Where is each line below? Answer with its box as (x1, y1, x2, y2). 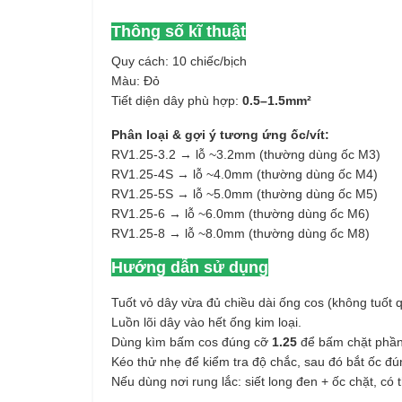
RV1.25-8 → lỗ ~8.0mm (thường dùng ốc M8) (111, 226, 370, 240)
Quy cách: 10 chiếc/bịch (111, 54, 247, 68)
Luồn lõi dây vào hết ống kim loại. (111, 315, 301, 329)
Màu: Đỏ (111, 74, 160, 88)
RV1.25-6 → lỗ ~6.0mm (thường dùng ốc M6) (111, 206, 370, 221)
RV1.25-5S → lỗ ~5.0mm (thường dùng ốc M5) (111, 187, 378, 201)
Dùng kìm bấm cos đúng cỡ (111, 335, 272, 349)
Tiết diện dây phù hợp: (111, 93, 242, 108)
